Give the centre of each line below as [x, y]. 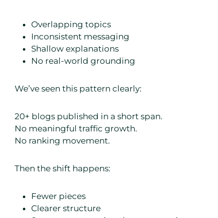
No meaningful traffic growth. [76, 129]
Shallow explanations [75, 49]
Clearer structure [66, 209]
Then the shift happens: [63, 169]
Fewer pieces [58, 196]
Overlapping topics [71, 25]
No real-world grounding [83, 61]
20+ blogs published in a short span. [89, 117]
